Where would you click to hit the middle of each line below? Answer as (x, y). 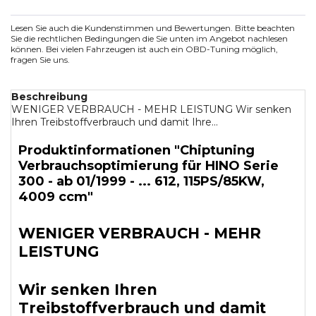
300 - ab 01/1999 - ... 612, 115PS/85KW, (141, 181)
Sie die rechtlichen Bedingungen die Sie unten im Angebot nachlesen (149, 38)
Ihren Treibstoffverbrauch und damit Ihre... (115, 122)
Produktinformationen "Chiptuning (136, 150)
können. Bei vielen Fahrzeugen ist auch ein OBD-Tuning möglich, (144, 49)
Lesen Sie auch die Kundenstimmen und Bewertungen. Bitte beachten (153, 28)
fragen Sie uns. (40, 60)
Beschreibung (49, 97)
